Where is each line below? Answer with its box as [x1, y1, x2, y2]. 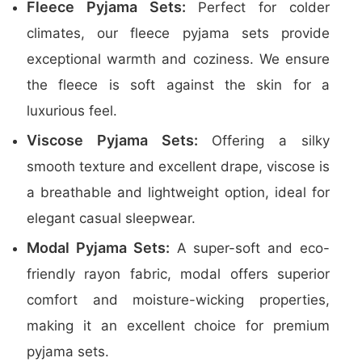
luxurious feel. [27, 103, 117, 119]
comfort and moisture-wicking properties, [27, 292, 330, 308]
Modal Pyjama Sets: [27, 239, 170, 256]
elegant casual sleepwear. [27, 210, 196, 226]
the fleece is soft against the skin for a [27, 77, 330, 93]
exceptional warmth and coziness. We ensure [27, 51, 330, 67]
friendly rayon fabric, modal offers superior [27, 266, 330, 282]
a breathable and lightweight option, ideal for [27, 184, 330, 200]
